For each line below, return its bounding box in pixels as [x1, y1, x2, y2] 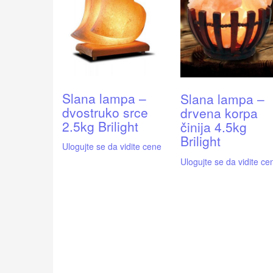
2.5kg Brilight [62, 116, 138, 135]
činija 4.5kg [180, 118, 247, 136]
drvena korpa [180, 104, 258, 122]
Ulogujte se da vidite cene [62, 140, 161, 153]
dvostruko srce [62, 102, 148, 121]
